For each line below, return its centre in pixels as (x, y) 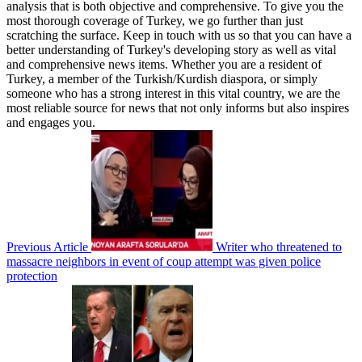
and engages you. (51, 123)
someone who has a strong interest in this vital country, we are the (173, 94)
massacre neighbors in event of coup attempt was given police (164, 262)
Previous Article (47, 247)
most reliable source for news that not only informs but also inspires (178, 108)
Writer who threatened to (279, 247)
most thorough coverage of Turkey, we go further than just (155, 21)
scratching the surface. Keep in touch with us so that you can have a (179, 36)
